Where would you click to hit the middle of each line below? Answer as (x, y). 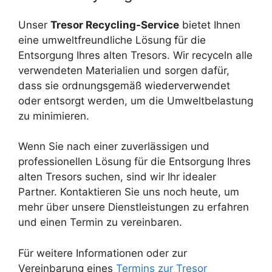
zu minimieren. (54, 116)
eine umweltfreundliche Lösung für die (112, 40)
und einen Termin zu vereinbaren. (100, 223)
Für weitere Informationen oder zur (103, 253)
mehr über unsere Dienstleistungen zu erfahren (134, 207)
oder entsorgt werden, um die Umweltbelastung (136, 100)
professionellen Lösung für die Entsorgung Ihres (134, 162)
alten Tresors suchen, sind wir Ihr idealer (117, 177)
